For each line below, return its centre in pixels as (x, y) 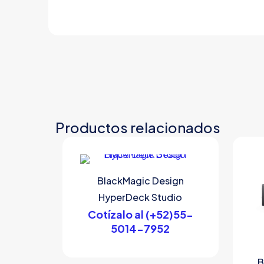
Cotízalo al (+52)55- (140, 214)
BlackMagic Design (140, 181)
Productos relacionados (138, 128)
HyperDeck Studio (141, 197)
